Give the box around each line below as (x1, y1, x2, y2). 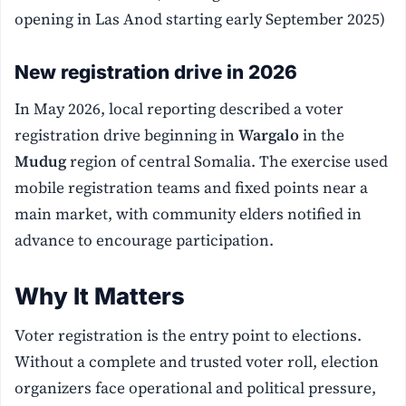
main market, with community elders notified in (14, 203, 362, 226)
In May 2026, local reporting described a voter (14, 98, 344, 121)
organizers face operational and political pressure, (14, 377, 377, 400)
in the (299, 124, 345, 147)
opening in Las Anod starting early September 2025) (14, 7, 386, 30)
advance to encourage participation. (14, 229, 275, 252)
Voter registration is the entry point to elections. (14, 324, 362, 347)
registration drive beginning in (14, 124, 239, 147)
